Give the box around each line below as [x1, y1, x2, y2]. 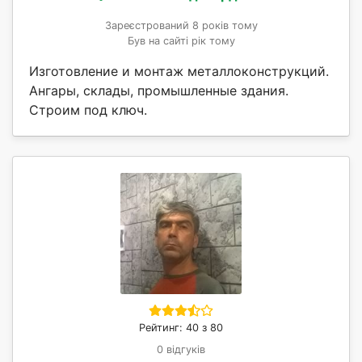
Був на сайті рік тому [127, 34, 235, 47]
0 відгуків [157, 343, 205, 356]
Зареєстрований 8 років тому [104, 19, 258, 32]
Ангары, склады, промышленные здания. [29, 82, 288, 99]
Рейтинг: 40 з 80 [139, 321, 223, 334]
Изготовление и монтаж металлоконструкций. [29, 62, 329, 79]
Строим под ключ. [29, 101, 147, 118]
